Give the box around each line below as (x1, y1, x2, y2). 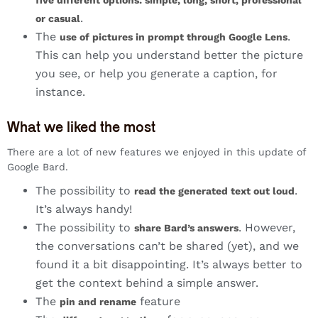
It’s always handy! (35, 202, 132, 216)
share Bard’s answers (134, 222, 238, 234)
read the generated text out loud (134, 185, 295, 197)
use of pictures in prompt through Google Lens (60, 31, 287, 43)
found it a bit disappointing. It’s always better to (35, 258, 302, 272)
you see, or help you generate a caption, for (35, 67, 278, 81)
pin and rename (60, 296, 136, 308)
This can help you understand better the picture (35, 48, 303, 62)
